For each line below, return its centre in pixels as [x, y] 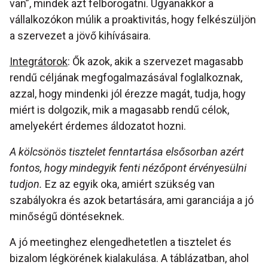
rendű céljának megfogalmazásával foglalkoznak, [126, 78]
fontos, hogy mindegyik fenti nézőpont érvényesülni [128, 168]
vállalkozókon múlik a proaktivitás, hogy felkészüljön [133, 20]
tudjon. [26, 184]
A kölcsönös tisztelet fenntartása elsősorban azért [127, 152]
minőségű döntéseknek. [67, 217]
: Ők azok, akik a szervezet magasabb [156, 62]
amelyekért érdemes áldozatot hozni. [98, 126]
